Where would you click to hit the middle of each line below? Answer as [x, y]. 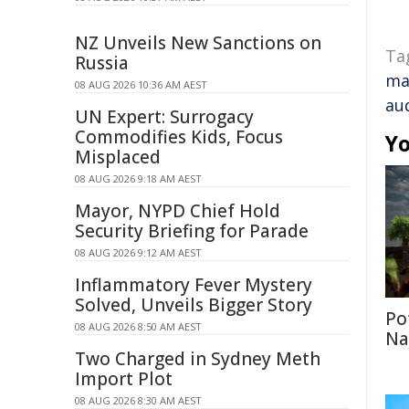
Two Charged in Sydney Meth [198, 359]
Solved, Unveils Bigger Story [194, 305]
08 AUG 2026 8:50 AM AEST [138, 326]
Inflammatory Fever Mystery [194, 285]
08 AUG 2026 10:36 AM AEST [141, 84]
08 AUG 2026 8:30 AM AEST [138, 400]
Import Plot [124, 379]
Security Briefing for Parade [192, 231]
